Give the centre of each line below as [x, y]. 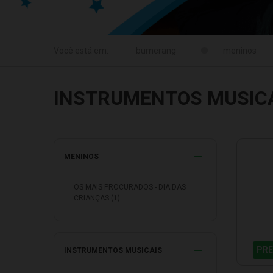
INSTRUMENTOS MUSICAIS [113, 251]
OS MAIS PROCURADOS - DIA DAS [130, 187]
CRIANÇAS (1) [97, 198]
